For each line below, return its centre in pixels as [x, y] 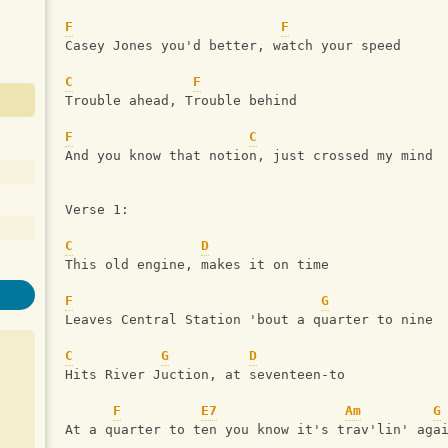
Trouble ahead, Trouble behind [181, 101]
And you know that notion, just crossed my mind [249, 156]
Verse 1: [97, 210]
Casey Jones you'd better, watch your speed [233, 46]
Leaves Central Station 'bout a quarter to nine [249, 320]
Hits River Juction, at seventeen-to [209, 375]
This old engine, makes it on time [197, 265]
